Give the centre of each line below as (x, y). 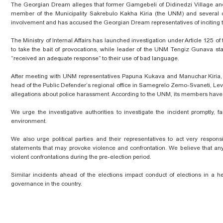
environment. (30, 121)
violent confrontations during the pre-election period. (83, 157)
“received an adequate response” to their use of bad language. (96, 58)
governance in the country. (47, 183)
